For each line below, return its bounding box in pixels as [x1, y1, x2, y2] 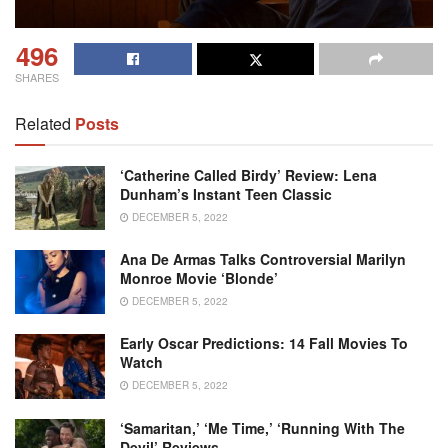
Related [15, 111, 71, 135]
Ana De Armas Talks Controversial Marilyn [120, 249, 406, 270]
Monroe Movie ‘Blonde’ [120, 268, 278, 289]
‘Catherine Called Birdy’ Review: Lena [120, 164, 377, 185]
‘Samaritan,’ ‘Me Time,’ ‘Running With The [120, 417, 405, 438]
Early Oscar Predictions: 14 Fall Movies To [120, 333, 408, 354]
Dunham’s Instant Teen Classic [120, 183, 332, 204]
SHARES [15, 68, 59, 85]
